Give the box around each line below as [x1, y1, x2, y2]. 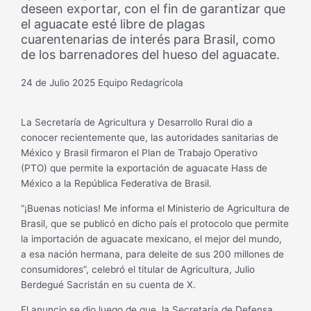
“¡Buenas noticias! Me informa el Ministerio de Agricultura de [21, 203, 290, 215]
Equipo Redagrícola [98, 76, 184, 88]
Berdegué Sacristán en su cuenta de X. [21, 279, 196, 291]
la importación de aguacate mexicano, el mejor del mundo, [21, 233, 283, 245]
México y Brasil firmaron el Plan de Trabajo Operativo [21, 147, 258, 159]
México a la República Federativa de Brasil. [21, 178, 212, 190]
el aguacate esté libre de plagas [21, 16, 205, 31]
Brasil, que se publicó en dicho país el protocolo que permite [21, 218, 289, 230]
